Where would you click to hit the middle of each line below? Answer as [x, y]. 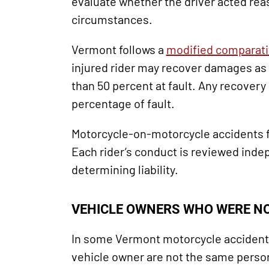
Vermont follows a [119, 49]
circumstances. [112, 19]
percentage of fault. [123, 103]
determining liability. [125, 169]
